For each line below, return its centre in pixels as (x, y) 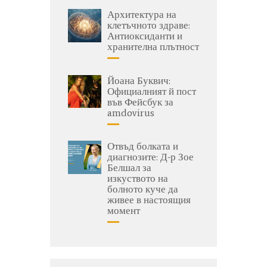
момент (124, 211)
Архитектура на (142, 15)
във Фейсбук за (140, 102)
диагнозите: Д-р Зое (150, 157)
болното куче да (143, 189)
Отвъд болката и (143, 146)
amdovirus (131, 112)
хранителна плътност (153, 47)
